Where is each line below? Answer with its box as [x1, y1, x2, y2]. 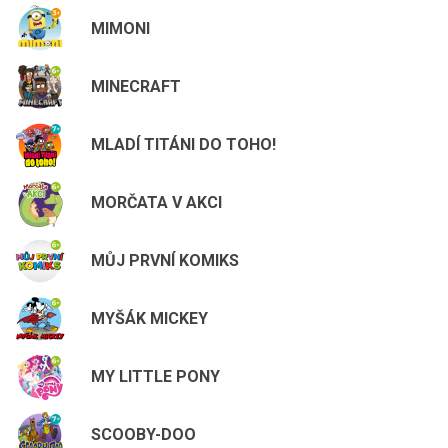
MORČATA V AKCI [91, 192, 222, 212]
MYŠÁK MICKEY [91, 308, 208, 328]
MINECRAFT [91, 76, 181, 96]
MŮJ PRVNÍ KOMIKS [91, 250, 239, 270]
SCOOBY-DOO [91, 424, 196, 444]
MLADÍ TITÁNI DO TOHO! [91, 134, 276, 154]
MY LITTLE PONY [91, 366, 220, 386]
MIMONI [91, 18, 150, 38]
